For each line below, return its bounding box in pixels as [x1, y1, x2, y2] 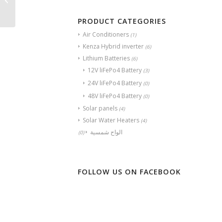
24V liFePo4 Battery [88, 79, 142, 88]
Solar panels [83, 104, 117, 113]
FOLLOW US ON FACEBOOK [78, 167, 181, 177]
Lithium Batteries [83, 54, 130, 63]
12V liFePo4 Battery [88, 66, 142, 75]
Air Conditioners [83, 30, 129, 39]
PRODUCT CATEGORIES [78, 16, 166, 26]
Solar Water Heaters [83, 116, 139, 125]
